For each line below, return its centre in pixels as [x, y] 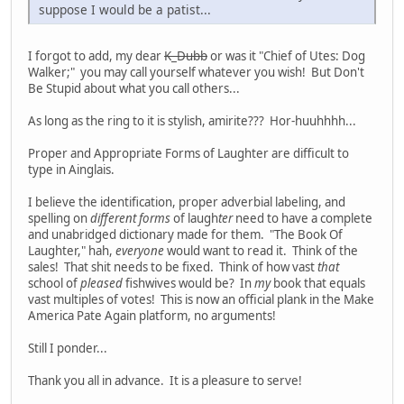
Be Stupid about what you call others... [134, 89]
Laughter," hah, [72, 251]
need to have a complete [303, 219]
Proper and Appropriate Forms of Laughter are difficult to [188, 154]
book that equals [318, 284]
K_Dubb [186, 56]
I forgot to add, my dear [96, 56]
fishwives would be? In [188, 284]
